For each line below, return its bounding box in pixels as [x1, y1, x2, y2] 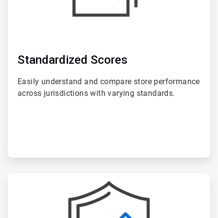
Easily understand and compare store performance [18, 77, 200, 87]
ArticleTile [7, 173, 36, 182]
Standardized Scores [18, 53, 127, 67]
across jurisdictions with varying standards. [18, 89, 175, 98]
